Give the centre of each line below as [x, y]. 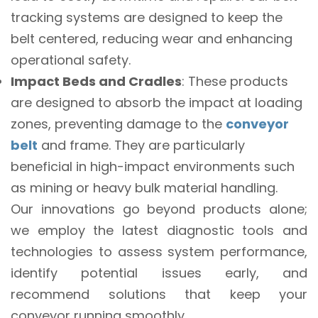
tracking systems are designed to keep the [147, 17]
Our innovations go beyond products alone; [159, 209]
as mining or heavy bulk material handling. [144, 187]
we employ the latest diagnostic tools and [159, 230]
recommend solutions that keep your [159, 294]
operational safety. [71, 60]
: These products [235, 81]
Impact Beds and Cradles [96, 81]
